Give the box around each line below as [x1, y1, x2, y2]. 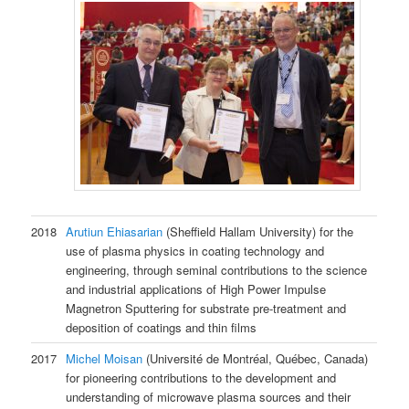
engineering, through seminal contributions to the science [66, 260, 368, 278]
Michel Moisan [66, 349, 147, 367]
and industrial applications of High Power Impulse [66, 279, 327, 298]
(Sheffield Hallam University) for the [166, 222, 354, 240]
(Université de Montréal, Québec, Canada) [146, 349, 369, 367]
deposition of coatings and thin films [66, 318, 257, 336]
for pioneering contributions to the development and [66, 368, 337, 386]
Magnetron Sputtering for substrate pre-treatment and [66, 299, 347, 317]
